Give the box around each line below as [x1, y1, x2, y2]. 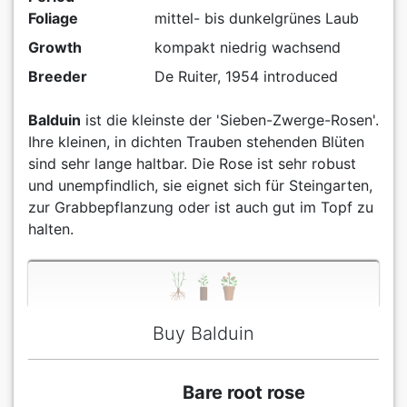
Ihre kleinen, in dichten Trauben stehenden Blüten [28, 132, 364, 151]
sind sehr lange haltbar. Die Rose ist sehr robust [28, 154, 356, 173]
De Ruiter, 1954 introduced [154, 66, 338, 85]
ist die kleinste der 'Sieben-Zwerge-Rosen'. [81, 110, 379, 129]
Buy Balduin [153, 322, 254, 344]
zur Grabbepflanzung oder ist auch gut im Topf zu [28, 197, 373, 216]
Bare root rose [182, 381, 305, 403]
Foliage [28, 8, 78, 27]
